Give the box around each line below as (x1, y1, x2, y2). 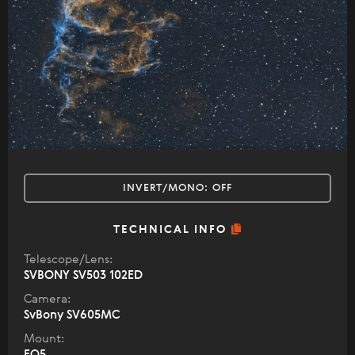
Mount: (24, 333, 64, 345)
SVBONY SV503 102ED (24, 269, 143, 282)
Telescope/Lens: (24, 254, 113, 266)
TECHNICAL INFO (113, 224, 231, 236)
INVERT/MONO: (123, 183, 212, 194)
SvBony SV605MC (24, 309, 120, 322)
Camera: (24, 293, 71, 306)
